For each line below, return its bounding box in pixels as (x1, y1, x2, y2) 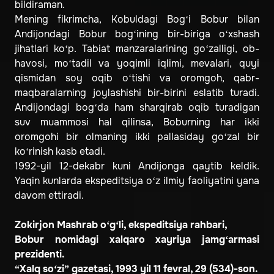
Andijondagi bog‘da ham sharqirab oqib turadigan (15, 101, 259, 114)
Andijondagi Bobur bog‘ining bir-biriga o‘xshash (15, 28, 259, 41)
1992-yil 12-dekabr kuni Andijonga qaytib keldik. (15, 160, 259, 173)
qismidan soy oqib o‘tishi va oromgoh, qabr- (15, 72, 259, 85)
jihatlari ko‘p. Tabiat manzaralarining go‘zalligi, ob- (15, 42, 259, 56)
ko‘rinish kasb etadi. (15, 145, 105, 158)
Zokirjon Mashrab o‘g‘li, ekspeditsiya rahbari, (15, 218, 228, 232)
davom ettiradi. (15, 189, 84, 202)
